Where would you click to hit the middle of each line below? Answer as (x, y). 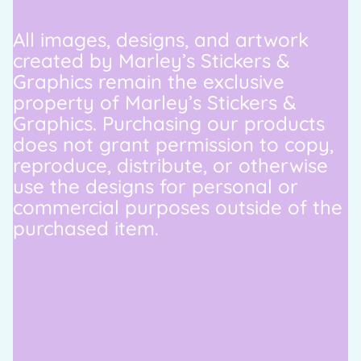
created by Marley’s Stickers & (151, 60)
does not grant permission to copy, (173, 144)
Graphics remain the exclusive (149, 81)
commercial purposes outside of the (178, 207)
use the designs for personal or (156, 186)
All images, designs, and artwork (161, 39)
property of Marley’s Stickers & (155, 102)
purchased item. (86, 228)
